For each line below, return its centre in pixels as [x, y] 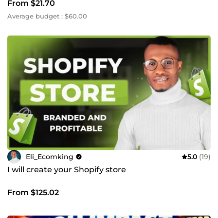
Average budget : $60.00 [47, 16]
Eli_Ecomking [50, 156]
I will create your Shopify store [67, 170]
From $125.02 [33, 193]
